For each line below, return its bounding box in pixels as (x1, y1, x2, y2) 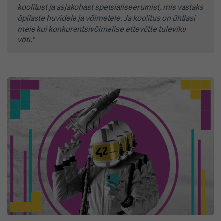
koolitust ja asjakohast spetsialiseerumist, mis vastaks (17, 2, 203, 13)
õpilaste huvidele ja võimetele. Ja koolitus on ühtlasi (17, 13, 195, 24)
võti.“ (17, 35, 35, 45)
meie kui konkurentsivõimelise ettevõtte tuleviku (17, 24, 186, 35)
